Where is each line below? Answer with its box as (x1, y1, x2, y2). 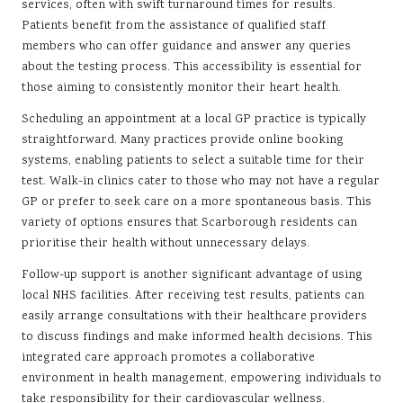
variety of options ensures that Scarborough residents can (22, 214, 357, 233)
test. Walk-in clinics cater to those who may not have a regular (22, 173, 380, 192)
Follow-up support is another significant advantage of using (22, 266, 363, 285)
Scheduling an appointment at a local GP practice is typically (22, 111, 366, 130)
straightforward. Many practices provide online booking (22, 131, 344, 150)
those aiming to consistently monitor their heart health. (22, 79, 341, 98)
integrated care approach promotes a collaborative (22, 349, 315, 368)
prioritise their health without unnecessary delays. (22, 235, 309, 254)
